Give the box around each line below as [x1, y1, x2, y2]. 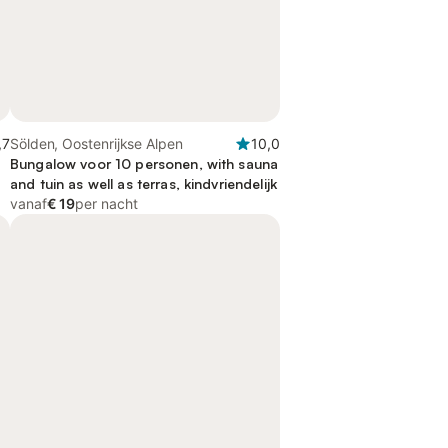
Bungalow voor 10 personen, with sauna [10, 155, 279, 172]
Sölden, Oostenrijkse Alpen [10, 135, 183, 152]
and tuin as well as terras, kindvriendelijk [10, 175, 278, 192]
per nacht [75, 195, 138, 212]
